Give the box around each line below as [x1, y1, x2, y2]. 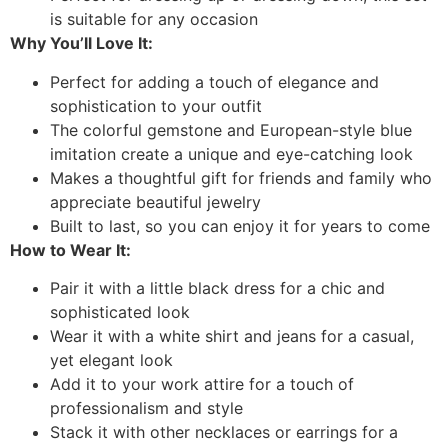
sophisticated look [50, 302, 190, 323]
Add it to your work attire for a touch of [50, 374, 354, 395]
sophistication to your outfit [50, 95, 262, 116]
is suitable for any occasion [50, 9, 258, 30]
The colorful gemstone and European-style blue [50, 119, 412, 140]
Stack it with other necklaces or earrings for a [50, 422, 398, 443]
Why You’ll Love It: [10, 33, 153, 54]
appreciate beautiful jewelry [50, 191, 261, 212]
